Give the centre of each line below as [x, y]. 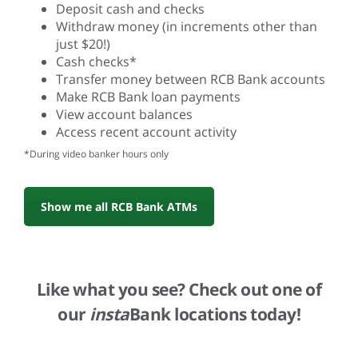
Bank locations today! [215, 314]
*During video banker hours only [96, 154]
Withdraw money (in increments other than [187, 27]
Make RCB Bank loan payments [148, 97]
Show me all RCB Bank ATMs [119, 207]
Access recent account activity [146, 132]
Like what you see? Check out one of [179, 289]
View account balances [124, 115]
